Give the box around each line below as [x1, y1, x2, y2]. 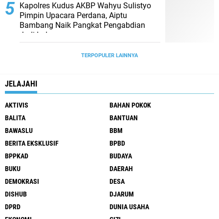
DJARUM [109, 190, 134, 198]
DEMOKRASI [5, 177, 39, 185]
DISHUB [5, 190, 27, 198]
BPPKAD [5, 152, 28, 160]
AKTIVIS [5, 101, 28, 109]
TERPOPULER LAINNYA [81, 52, 138, 59]
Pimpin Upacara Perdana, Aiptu [20, 11, 127, 20]
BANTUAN [109, 114, 138, 122]
